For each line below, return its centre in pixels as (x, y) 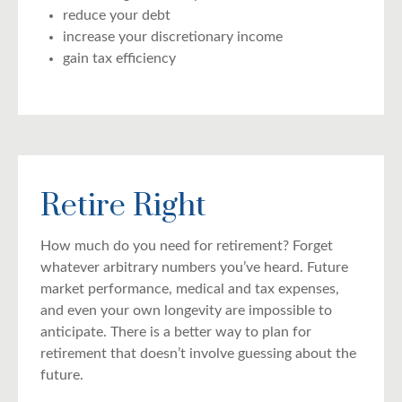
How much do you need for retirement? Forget (187, 245)
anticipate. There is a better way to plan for (176, 332)
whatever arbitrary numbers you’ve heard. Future (194, 267)
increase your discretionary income (173, 36)
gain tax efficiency (119, 58)
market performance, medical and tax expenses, (190, 288)
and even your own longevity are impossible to (186, 310)
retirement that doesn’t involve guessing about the (198, 353)
